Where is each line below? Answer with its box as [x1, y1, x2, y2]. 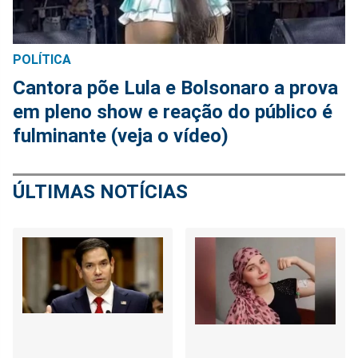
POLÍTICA [13, 52, 71, 68]
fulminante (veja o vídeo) [13, 125, 229, 148]
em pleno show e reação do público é [13, 101, 332, 124]
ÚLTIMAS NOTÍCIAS [13, 181, 188, 204]
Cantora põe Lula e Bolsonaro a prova [13, 77, 338, 100]
